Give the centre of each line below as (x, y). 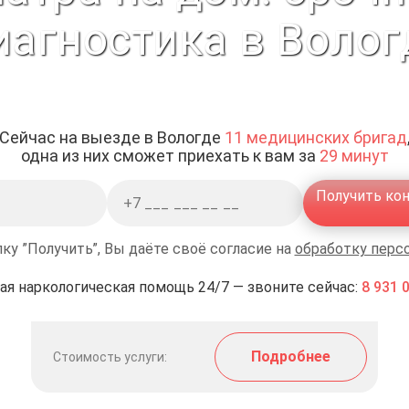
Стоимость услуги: (110, 357)
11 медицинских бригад (316, 137)
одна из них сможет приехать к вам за (170, 156)
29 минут (354, 156)
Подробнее (291, 357)
